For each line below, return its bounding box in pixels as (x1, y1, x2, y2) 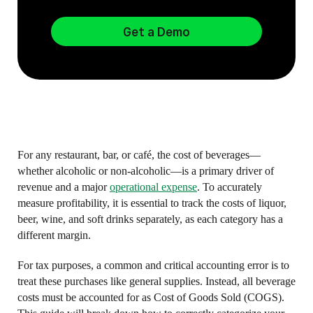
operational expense (110, 181, 197, 193)
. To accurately (197, 181, 262, 193)
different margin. (17, 229, 91, 241)
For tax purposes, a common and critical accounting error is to (17, 259, 289, 271)
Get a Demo (123, 24, 190, 39)
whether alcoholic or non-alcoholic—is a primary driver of (17, 165, 274, 177)
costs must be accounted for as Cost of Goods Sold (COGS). (17, 291, 284, 303)
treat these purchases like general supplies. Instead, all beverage (17, 275, 296, 287)
